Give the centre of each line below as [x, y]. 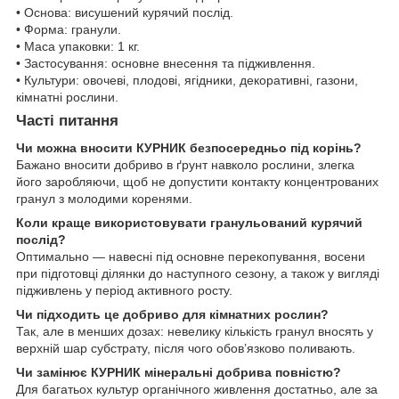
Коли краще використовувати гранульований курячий [189, 222]
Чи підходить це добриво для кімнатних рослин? [172, 314]
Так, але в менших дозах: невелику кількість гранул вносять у [195, 331]
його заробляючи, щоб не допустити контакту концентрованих [197, 181]
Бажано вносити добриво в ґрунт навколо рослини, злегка [185, 164]
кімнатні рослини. [67, 98]
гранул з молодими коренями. [104, 198]
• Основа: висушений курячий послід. [125, 13]
